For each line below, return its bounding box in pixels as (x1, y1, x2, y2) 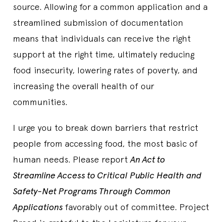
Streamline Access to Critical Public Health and (13, 169, 202, 180)
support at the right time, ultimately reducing (13, 49, 194, 59)
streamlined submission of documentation (13, 17, 183, 28)
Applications (13, 201, 65, 212)
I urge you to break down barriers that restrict (13, 122, 198, 133)
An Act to (130, 154, 165, 165)
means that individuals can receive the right (13, 33, 191, 44)
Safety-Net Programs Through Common (13, 185, 170, 196)
